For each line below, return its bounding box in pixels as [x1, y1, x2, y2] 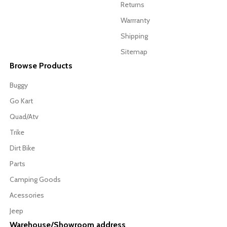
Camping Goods [10, 175, 61, 184]
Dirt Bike [10, 143, 35, 153]
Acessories [10, 191, 44, 200]
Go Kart [10, 96, 33, 106]
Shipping [121, 31, 148, 41]
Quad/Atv [10, 112, 39, 122]
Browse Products [10, 61, 72, 71]
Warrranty [121, 16, 150, 25]
